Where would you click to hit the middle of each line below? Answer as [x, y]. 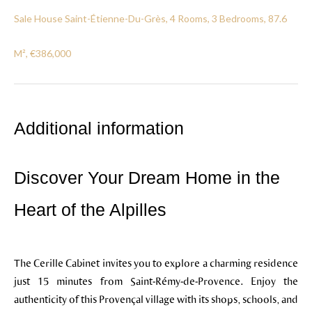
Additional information [99, 128]
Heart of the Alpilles [90, 210]
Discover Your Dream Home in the [147, 178]
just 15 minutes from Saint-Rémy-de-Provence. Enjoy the [156, 281]
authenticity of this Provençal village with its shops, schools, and [156, 299]
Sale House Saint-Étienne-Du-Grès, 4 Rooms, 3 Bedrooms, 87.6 [150, 18]
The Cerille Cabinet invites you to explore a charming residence [156, 263]
